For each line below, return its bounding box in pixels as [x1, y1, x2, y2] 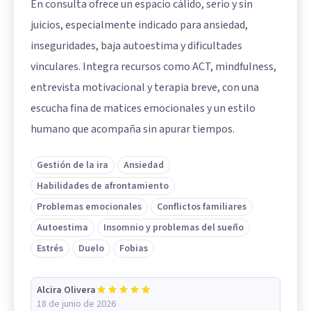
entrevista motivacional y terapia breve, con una [31, 80, 259, 96]
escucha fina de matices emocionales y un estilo [31, 101, 255, 117]
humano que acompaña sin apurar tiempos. [31, 121, 235, 137]
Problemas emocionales [37, 200, 142, 215]
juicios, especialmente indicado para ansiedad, [31, 17, 248, 33]
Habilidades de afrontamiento [37, 179, 169, 194]
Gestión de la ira [37, 158, 108, 173]
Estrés [37, 242, 63, 256]
